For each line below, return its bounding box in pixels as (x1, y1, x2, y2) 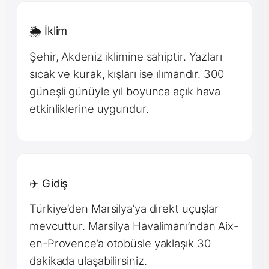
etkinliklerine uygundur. (29, 101, 149, 115)
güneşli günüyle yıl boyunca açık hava (29, 84, 221, 98)
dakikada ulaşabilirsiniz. (29, 254, 147, 268)
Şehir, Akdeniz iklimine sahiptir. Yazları (29, 49, 222, 63)
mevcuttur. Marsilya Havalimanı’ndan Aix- (29, 219, 238, 233)
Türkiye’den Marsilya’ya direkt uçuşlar (29, 202, 219, 216)
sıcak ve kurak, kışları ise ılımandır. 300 (29, 67, 224, 80)
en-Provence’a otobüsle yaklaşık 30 (29, 237, 211, 250)
